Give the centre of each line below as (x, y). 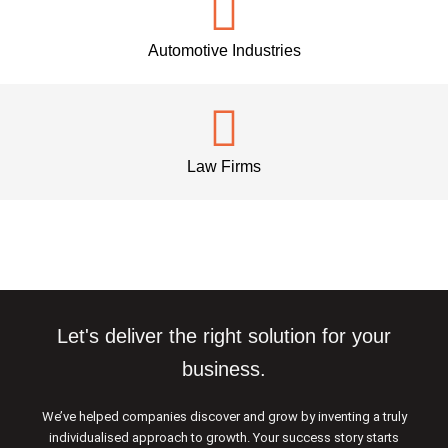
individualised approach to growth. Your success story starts (224, 438)
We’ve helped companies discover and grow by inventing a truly (224, 417)
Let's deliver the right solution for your (224, 336)
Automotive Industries (224, 51)
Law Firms (224, 167)
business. (224, 369)
